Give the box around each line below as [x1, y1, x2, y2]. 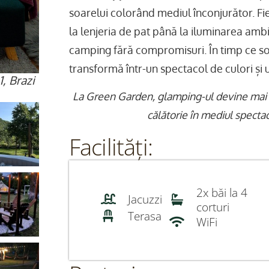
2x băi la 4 [196, 184, 248, 201]
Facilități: [68, 131, 153, 163]
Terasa [127, 208, 162, 225]
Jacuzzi [127, 191, 162, 208]
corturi [196, 199, 230, 216]
